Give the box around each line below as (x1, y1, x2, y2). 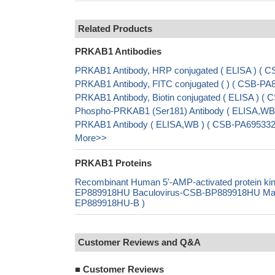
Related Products (78, 23, 152, 34)
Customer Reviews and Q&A (78, 237, 201, 247)
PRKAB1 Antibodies (75, 46, 161, 56)
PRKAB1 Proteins (75, 158, 152, 168)
